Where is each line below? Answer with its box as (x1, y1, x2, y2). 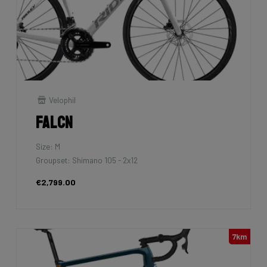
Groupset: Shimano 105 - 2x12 (36, 155, 138, 166)
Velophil (47, 94, 76, 105)
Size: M (36, 141, 60, 152)
